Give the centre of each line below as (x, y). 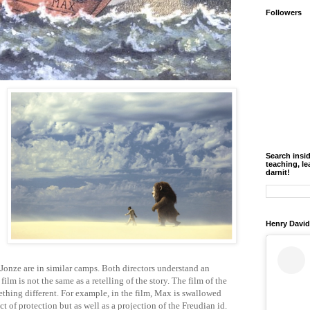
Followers (284, 13)
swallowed (202, 293)
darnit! (278, 173)
